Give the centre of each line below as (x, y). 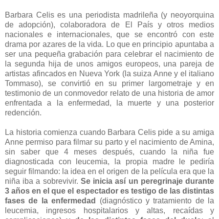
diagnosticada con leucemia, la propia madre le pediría (109, 161)
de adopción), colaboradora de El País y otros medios (109, 24)
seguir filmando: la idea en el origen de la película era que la (109, 171)
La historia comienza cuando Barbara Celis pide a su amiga (109, 132)
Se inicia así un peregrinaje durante (147, 181)
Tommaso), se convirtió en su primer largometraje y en (109, 83)
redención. (23, 112)
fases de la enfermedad (51, 200)
